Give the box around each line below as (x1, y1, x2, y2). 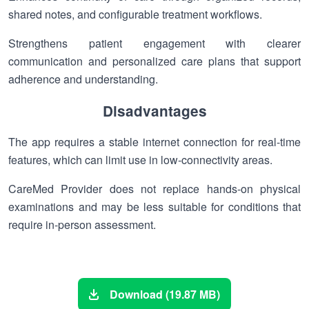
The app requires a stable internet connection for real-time (8, 134, 301, 150)
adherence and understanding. (8, 71, 158, 87)
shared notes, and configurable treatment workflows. (8, 6, 262, 22)
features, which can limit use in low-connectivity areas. (8, 152, 272, 168)
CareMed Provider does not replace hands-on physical (8, 181, 301, 197)
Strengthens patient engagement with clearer (8, 35, 301, 51)
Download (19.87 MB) (110, 286, 220, 302)
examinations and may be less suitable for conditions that (8, 199, 301, 215)
